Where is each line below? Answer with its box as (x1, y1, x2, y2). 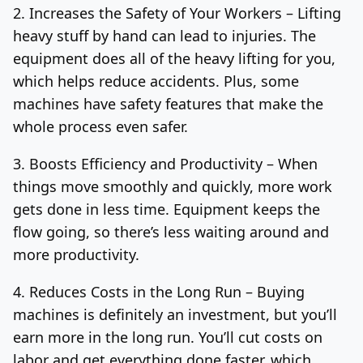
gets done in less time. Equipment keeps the (13, 199, 320, 219)
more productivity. (13, 244, 139, 264)
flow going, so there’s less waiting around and (13, 221, 329, 241)
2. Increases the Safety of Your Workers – (13, 2, 297, 23)
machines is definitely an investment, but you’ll (13, 304, 337, 324)
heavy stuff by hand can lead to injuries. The (13, 25, 316, 45)
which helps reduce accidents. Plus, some (13, 70, 299, 91)
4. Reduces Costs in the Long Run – (13, 281, 257, 301)
